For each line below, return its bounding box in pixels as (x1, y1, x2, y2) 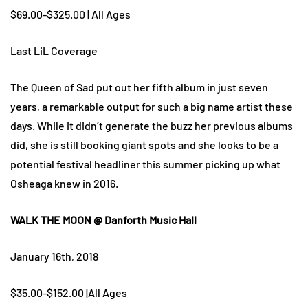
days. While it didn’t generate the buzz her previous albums (10, 119, 293, 133)
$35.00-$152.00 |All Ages (10, 286, 127, 300)
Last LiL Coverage (10, 44, 98, 58)
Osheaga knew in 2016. (10, 177, 118, 190)
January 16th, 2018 (10, 250, 98, 263)
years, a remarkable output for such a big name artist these (10, 100, 293, 113)
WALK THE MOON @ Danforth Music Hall (10, 213, 197, 227)
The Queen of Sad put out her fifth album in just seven (10, 80, 268, 94)
